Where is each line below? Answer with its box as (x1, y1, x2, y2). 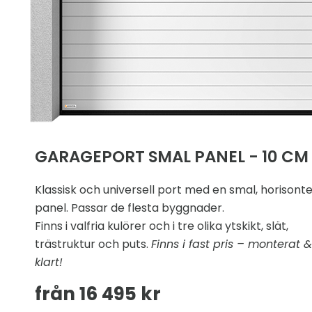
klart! (35, 254, 63, 271)
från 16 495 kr (35, 281, 161, 306)
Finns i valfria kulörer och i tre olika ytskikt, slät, (35, 218, 288, 235)
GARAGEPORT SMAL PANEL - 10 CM (35, 146, 309, 169)
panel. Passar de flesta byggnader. (35, 200, 224, 217)
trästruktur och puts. (35, 236, 151, 253)
